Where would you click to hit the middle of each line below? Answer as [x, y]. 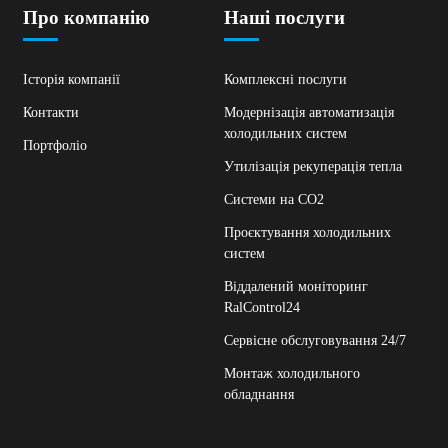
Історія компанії [72, 79]
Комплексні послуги [285, 79]
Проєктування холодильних [307, 232]
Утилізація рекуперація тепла [313, 166]
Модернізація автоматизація [309, 112]
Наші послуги [284, 17]
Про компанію [87, 17]
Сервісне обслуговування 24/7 [315, 340]
